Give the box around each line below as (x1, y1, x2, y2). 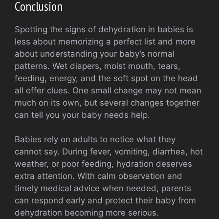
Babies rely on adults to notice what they (15, 134, 175, 145)
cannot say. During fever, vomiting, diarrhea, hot (15, 147, 203, 157)
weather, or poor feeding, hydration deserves (15, 159, 192, 169)
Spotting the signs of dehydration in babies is (15, 24, 193, 34)
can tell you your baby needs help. (15, 109, 150, 120)
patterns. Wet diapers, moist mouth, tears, (15, 61, 180, 71)
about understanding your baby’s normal (15, 48, 175, 59)
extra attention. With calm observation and (15, 171, 182, 181)
